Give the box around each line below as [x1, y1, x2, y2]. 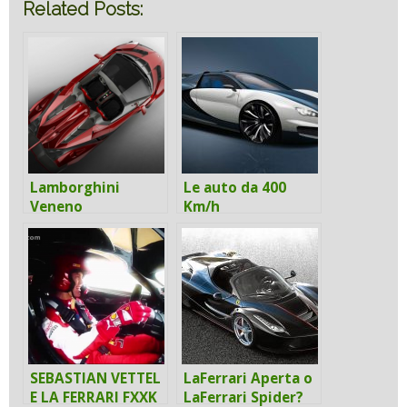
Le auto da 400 [184, 177, 286, 197]
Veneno [30, 196, 83, 216]
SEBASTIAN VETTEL [30, 368, 161, 388]
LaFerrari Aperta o [184, 368, 313, 388]
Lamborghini [30, 177, 120, 197]
